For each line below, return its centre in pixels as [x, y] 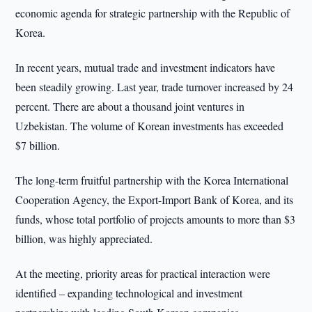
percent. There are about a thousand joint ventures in [130, 106]
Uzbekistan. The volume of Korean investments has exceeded [150, 126]
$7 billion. [38, 145]
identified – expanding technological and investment [129, 293]
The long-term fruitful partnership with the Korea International [152, 180]
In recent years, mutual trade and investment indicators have [146, 67]
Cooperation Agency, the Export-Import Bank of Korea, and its [155, 200]
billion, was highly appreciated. [84, 239]
